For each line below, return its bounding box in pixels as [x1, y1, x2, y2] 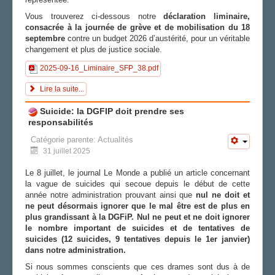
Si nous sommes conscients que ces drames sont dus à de [25, 261, 250, 271]
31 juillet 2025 [43, 146, 90, 155]
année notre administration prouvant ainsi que [25, 190, 196, 199]
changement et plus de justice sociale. [25, 44, 162, 54]
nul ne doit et [196, 190, 250, 199]
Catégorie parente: [31, 134, 98, 144]
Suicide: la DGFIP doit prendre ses [37, 106, 184, 116]
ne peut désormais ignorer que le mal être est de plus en [25, 201, 250, 211]
